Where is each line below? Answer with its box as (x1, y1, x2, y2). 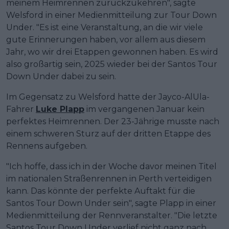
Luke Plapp (36, 104, 84, 114)
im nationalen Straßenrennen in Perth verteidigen (6, 173, 212, 184)
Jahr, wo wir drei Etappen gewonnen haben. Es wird (6, 47, 218, 57)
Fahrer (6, 104, 36, 114)
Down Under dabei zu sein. (6, 71, 116, 81)
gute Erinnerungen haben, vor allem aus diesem (6, 34, 205, 44)
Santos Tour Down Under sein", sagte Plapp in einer (6, 198, 216, 208)
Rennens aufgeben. (6, 141, 87, 151)
